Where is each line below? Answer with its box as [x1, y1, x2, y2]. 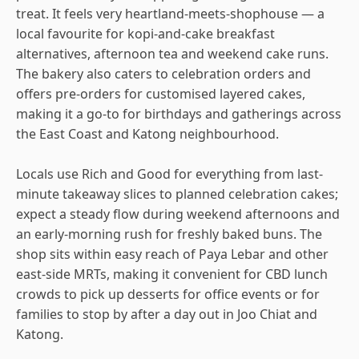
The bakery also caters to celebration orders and [16, 64, 311, 83]
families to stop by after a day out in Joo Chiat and [16, 305, 317, 323]
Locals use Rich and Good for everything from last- [16, 164, 323, 183]
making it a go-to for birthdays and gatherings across [16, 104, 341, 123]
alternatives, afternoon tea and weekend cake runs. [16, 44, 329, 63]
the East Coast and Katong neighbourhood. [16, 124, 279, 143]
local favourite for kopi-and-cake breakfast [16, 24, 275, 42]
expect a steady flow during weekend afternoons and [16, 204, 340, 223]
